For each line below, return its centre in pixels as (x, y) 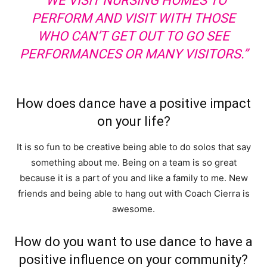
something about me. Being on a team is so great (133, 162)
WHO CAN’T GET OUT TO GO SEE (133, 36)
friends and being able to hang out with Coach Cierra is (133, 193)
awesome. (133, 209)
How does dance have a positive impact (133, 103)
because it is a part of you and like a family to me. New (133, 178)
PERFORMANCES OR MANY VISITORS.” (133, 54)
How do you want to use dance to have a (133, 241)
